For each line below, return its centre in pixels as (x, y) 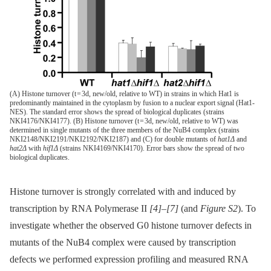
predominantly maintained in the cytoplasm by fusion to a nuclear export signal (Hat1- (132, 103)
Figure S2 (219, 208)
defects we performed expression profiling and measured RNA (129, 259)
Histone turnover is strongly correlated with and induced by (123, 191)
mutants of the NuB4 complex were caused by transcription (123, 242)
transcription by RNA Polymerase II (80, 208)
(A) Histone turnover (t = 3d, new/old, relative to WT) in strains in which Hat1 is (124, 93)
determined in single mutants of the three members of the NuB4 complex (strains (125, 130)
